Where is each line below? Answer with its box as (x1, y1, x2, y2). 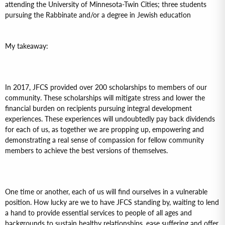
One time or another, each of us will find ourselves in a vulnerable (5, 187, 207, 196)
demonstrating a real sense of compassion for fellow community (5, 136, 204, 144)
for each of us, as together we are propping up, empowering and (5, 125, 204, 134)
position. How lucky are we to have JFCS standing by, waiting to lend (5, 198, 219, 206)
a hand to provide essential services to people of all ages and (5, 208, 192, 217)
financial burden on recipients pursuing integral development (5, 104, 192, 113)
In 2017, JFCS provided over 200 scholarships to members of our (5, 83, 207, 91)
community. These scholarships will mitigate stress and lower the (5, 93, 205, 102)
